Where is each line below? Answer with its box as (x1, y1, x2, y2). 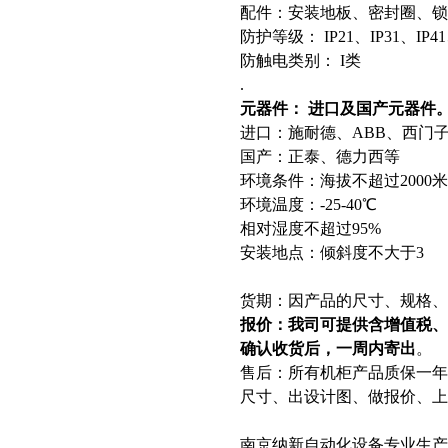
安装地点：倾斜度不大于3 (240, 244, 424, 261)
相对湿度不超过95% (240, 220, 381, 237)
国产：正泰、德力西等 (240, 148, 400, 165)
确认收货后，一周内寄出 (240, 340, 416, 357)
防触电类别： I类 (240, 52, 361, 69)
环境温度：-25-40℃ (240, 196, 377, 213)
